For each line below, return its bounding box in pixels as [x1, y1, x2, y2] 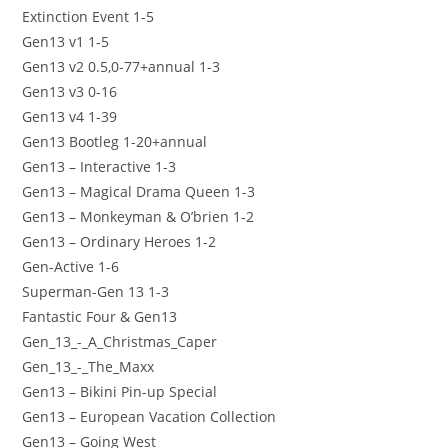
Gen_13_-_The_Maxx [22, 356, 155, 376]
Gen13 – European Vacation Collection [22, 406, 277, 426]
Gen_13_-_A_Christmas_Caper [22, 331, 218, 351]
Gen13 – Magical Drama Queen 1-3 [22, 181, 256, 201]
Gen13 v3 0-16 [22, 81, 118, 101]
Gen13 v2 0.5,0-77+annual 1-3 [22, 56, 221, 76]
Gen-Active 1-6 [22, 256, 120, 276]
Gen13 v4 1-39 [22, 106, 118, 126]
